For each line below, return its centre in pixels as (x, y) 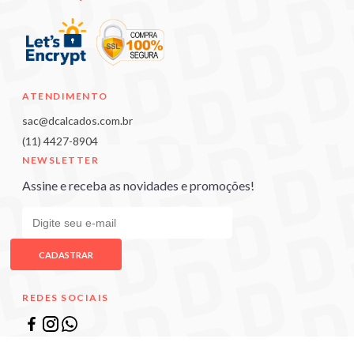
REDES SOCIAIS (66, 297)
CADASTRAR (66, 254)
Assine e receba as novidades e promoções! (138, 186)
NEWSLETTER (60, 160)
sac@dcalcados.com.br (77, 121)
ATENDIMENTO (65, 96)
